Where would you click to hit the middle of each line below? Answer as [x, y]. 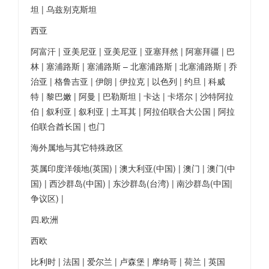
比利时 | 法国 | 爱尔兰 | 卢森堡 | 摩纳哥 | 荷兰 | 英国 [128, 261]
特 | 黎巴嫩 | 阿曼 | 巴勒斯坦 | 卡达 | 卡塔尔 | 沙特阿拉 [132, 96]
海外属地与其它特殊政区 [77, 147]
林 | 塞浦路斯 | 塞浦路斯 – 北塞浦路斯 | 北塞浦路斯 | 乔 [134, 66]
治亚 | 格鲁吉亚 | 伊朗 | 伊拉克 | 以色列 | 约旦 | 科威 [128, 81]
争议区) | [47, 198]
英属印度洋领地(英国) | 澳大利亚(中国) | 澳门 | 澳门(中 [133, 168]
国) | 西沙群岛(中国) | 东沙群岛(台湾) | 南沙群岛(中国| [131, 183]
